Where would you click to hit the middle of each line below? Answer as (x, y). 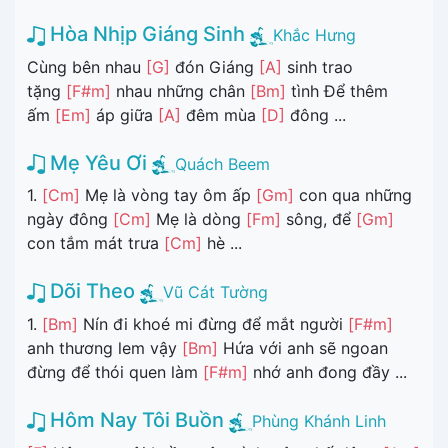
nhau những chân (180, 90)
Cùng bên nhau (86, 66)
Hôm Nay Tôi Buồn (134, 420)
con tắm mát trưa (95, 243)
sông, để (318, 219)
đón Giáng (214, 66)
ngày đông (70, 219)
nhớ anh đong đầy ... (327, 372)
